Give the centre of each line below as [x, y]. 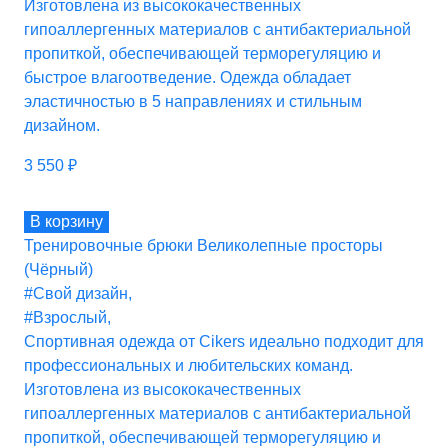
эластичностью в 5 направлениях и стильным [193, 101]
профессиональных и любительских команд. [188, 365]
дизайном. [62, 125]
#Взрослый [65, 317]
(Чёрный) [58, 269]
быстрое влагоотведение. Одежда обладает [187, 77]
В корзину [66, 221]
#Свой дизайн [76, 293]
